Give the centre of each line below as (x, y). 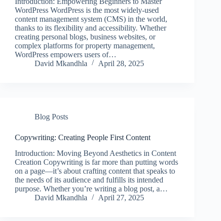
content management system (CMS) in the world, (91, 19)
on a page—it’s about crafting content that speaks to (95, 171)
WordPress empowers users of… (66, 54)
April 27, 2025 (121, 198)
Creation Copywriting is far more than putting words (96, 162)
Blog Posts (51, 116)
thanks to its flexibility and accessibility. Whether (91, 28)
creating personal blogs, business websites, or (85, 37)
